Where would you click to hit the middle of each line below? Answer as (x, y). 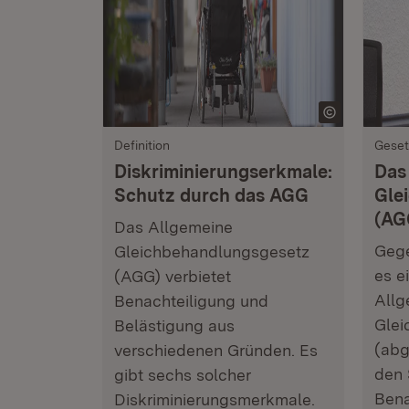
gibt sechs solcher (183, 375)
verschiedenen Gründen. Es (216, 350)
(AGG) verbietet (173, 276)
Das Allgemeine (173, 227)
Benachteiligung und (191, 301)
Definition (142, 145)
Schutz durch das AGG (211, 195)
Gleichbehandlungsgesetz (212, 252)
